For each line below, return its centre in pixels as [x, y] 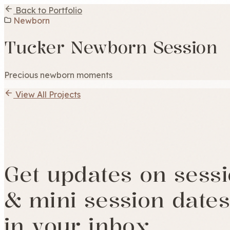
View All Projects [48, 94]
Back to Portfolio [49, 10]
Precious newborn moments [58, 75]
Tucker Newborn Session [111, 48]
